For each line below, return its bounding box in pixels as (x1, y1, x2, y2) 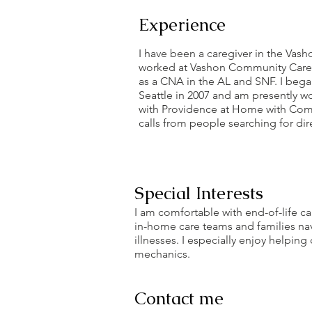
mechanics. (134, 247, 190, 260)
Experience (139, 13, 226, 36)
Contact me (134, 287, 224, 309)
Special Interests (134, 182, 263, 204)
